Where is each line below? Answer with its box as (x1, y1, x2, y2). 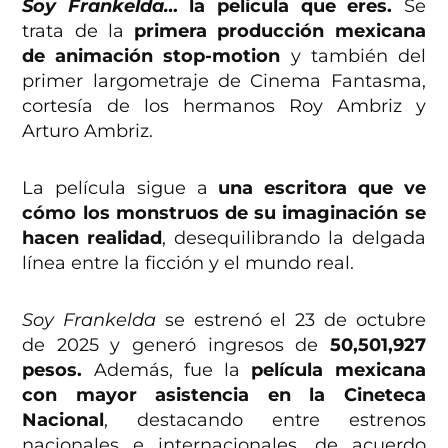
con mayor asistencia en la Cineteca (22, 384, 426, 407)
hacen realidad (22, 227, 163, 250)
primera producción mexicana (123, 20, 426, 43)
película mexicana (240, 359, 426, 382)
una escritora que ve (218, 177, 426, 200)
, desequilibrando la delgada (162, 227, 426, 250)
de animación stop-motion (22, 45, 281, 68)
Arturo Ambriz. (22, 120, 154, 143)
